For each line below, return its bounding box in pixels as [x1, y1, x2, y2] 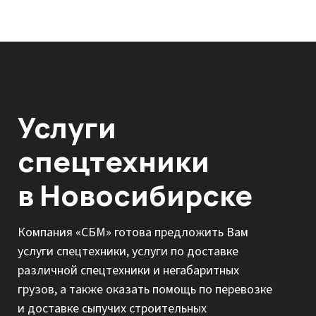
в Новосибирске [18, 176, 253, 214]
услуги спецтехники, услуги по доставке [18, 243, 238, 260]
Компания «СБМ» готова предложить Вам [18, 224, 248, 241]
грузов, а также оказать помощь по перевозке [18, 281, 272, 298]
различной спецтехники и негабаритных [18, 262, 239, 279]
